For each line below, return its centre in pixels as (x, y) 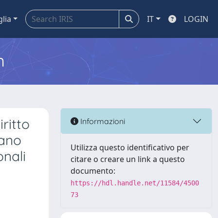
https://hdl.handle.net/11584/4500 (135, 183)
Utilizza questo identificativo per (130, 147)
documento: (93, 171)
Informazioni (102, 121)
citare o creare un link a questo (128, 159)
